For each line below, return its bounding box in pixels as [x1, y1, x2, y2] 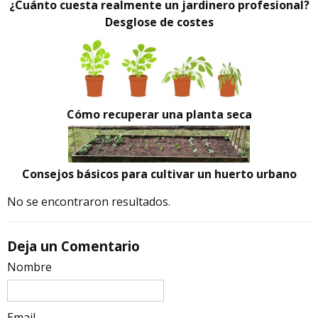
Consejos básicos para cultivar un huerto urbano [21, 166, 297, 182]
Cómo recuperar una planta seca [66, 106, 252, 122]
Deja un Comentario [7, 237, 140, 256]
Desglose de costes [104, 14, 214, 31]
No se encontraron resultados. [7, 194, 170, 210]
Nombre [7, 259, 52, 275]
